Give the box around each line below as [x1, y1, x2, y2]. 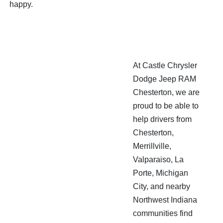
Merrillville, [133, 142, 171, 150]
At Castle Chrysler [133, 61, 197, 70]
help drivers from [133, 115, 192, 123]
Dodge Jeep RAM [133, 75, 196, 83]
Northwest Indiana [133, 196, 197, 204]
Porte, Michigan [133, 169, 188, 177]
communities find [133, 209, 193, 218]
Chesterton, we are [133, 88, 200, 97]
